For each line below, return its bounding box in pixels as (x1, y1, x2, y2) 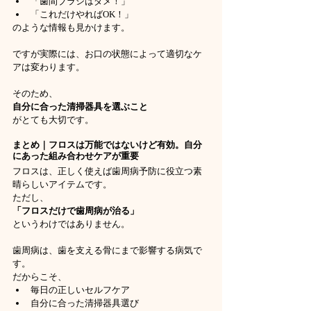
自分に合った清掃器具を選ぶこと (12, 101, 148, 112)
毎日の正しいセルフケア (31, 285, 130, 296)
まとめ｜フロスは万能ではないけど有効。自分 (12, 140, 202, 151)
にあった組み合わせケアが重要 (12, 151, 139, 162)
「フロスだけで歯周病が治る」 (12, 205, 139, 217)
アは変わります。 (12, 62, 85, 73)
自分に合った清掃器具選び (31, 298, 139, 309)
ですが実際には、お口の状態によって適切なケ (12, 49, 202, 60)
